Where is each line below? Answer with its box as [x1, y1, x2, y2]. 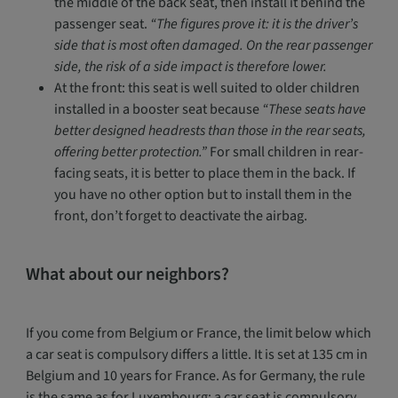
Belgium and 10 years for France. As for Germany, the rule [25, 366, 365, 386]
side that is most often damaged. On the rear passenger [53, 36, 372, 55]
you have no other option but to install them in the [53, 185, 352, 204]
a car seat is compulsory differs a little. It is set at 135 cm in [25, 345, 368, 364]
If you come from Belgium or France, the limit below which [25, 323, 371, 343]
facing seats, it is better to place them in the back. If [53, 163, 355, 183]
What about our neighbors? [25, 262, 229, 287]
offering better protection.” [53, 142, 207, 162]
